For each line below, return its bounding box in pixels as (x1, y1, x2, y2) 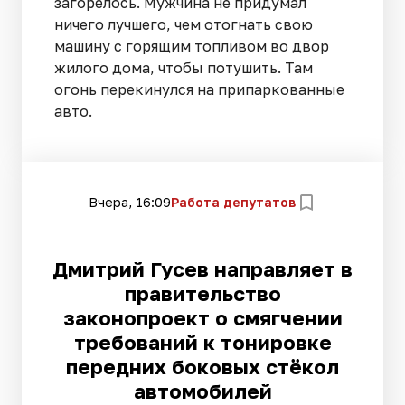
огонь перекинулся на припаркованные (54, 80, 344, 99)
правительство (124, 281, 281, 306)
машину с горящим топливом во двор (54, 37, 329, 56)
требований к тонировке (73, 330, 332, 355)
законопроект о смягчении (62, 306, 343, 331)
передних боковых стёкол (66, 354, 339, 380)
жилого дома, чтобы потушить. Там (54, 59, 313, 78)
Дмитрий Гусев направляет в (52, 257, 353, 282)
